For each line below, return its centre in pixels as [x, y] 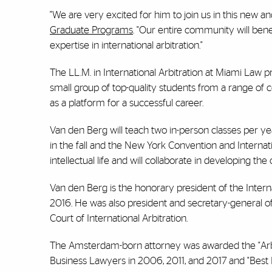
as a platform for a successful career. [127, 103]
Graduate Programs [91, 30]
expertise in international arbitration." [126, 46]
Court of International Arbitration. [119, 219]
